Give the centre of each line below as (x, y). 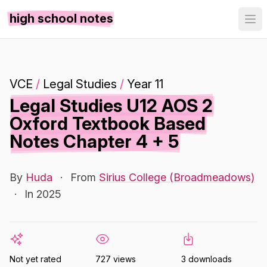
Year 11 (145, 84)
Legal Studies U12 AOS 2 (111, 105)
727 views (116, 259)
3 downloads (207, 259)
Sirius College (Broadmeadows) (177, 177)
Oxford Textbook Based (108, 123)
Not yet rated (35, 259)
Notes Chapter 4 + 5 (94, 141)
